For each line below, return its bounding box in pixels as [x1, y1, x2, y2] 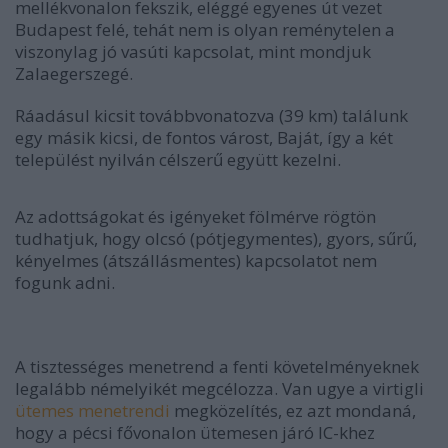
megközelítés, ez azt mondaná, [170, 399, 416, 422]
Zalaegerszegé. [15, 62, 133, 85]
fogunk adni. [15, 271, 115, 294]
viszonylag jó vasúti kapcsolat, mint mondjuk [15, 40, 371, 63]
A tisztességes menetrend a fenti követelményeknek [15, 355, 419, 378]
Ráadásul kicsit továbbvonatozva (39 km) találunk [15, 104, 408, 127]
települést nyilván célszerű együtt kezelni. [15, 148, 341, 171]
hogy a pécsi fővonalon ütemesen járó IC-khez [15, 421, 375, 444]
